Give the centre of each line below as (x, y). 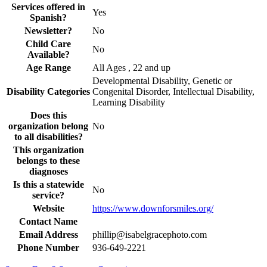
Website (48, 208)
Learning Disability (129, 102)
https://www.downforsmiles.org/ (153, 208)
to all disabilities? (48, 136)
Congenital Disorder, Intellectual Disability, (173, 91)
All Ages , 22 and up (131, 67)
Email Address (48, 234)
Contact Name (48, 221)
